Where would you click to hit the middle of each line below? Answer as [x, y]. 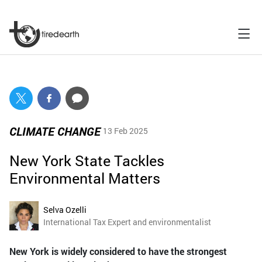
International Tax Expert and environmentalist [127, 222]
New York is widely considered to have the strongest [118, 251]
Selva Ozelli [65, 209]
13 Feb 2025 [125, 131]
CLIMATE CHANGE [55, 131]
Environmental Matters [85, 178]
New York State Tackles [87, 160]
